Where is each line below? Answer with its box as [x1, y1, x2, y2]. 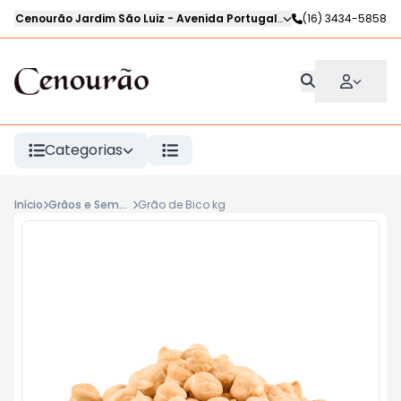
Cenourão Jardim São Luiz [14, 11, 165, 26]
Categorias [45, 140, 123, 160]
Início [14, 197, 43, 212]
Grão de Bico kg [138, 197, 226, 212]
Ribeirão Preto [282, 11, 364, 26]
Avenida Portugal [175, 11, 277, 26]
